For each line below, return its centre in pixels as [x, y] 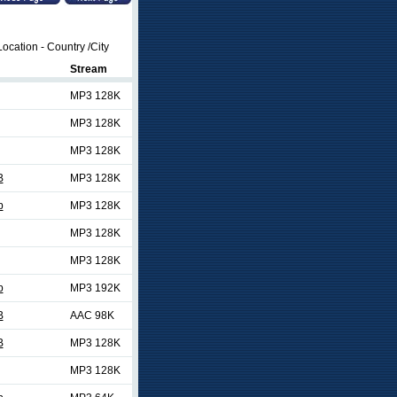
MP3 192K [95, 288]
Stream [88, 69]
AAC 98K [92, 315]
